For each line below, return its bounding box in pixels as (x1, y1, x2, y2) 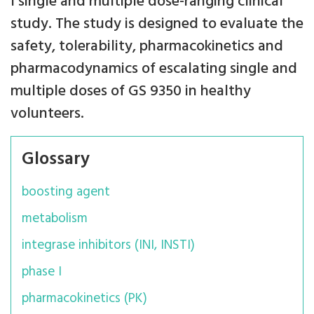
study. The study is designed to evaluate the (11, 12, 303, 36)
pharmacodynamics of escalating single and (11, 57, 297, 81)
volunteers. (11, 102, 84, 126)
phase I (22, 261, 62, 282)
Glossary (22, 145, 90, 174)
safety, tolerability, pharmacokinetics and (11, 34, 283, 59)
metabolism (22, 208, 88, 229)
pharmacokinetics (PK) (22, 288, 147, 309)
